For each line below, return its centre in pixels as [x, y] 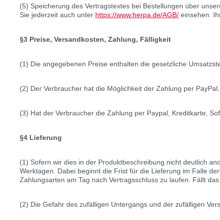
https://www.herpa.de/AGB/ [137, 15]
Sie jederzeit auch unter [57, 15]
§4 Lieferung [41, 137]
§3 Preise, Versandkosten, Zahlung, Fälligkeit [95, 39]
